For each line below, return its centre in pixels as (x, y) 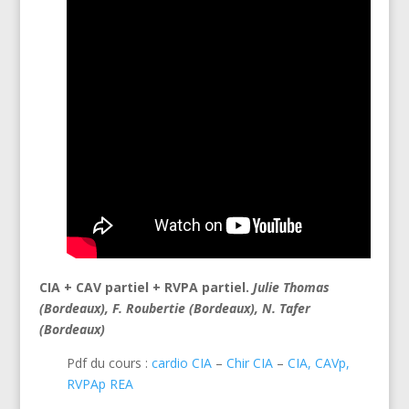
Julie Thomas (291, 287)
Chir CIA (249, 362)
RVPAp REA (100, 383)
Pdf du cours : (109, 362)
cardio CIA (181, 362)
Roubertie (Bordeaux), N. (202, 308)
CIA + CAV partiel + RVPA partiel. (146, 287)
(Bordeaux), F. (82, 308)
